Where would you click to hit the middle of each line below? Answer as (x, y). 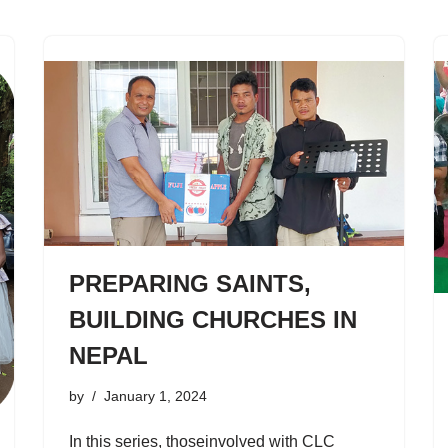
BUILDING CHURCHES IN (213, 319)
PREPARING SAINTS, (190, 283)
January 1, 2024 (155, 395)
